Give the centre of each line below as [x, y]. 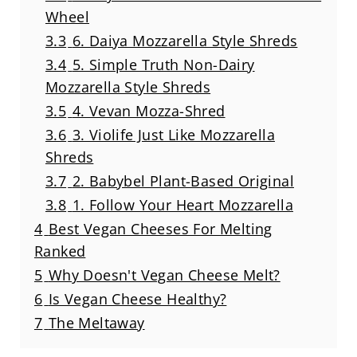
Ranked [60, 251]
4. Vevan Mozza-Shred [149, 110]
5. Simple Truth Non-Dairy [163, 64]
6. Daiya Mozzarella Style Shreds [185, 40]
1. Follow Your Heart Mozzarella [182, 204]
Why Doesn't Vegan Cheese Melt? [164, 275]
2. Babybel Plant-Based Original [183, 180]
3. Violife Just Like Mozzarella [173, 134]
